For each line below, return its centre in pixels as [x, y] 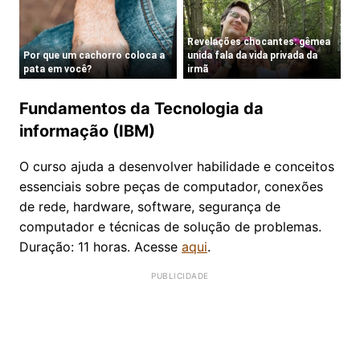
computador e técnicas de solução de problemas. [170, 226]
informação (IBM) [87, 131]
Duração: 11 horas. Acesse [100, 246]
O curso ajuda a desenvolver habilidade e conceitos [177, 166]
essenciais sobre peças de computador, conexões [171, 186]
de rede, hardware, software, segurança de [150, 206]
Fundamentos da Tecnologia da [141, 108]
